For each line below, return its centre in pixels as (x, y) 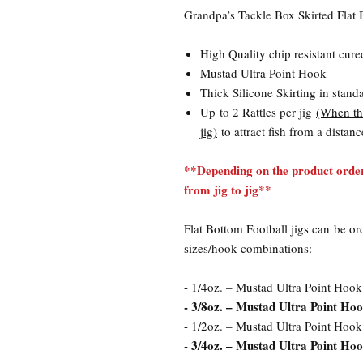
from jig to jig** (228, 190)
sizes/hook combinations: (248, 248)
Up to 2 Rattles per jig (258, 112)
